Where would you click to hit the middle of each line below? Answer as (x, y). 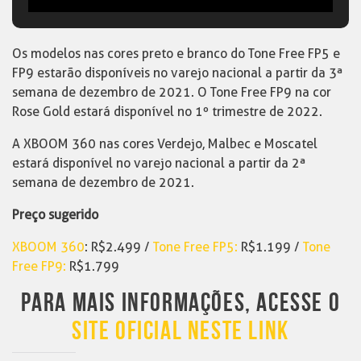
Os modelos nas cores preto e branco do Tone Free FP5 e (176, 53)
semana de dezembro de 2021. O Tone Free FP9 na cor (172, 92)
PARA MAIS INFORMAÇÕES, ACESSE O (180, 303)
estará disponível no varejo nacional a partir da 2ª (159, 163)
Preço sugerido (55, 214)
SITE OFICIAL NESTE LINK (180, 331)
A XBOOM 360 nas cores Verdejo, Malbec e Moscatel (165, 143)
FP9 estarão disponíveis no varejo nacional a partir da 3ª (178, 73)
